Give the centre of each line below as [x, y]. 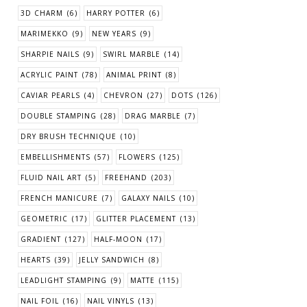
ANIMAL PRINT [134, 75]
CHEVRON [123, 96]
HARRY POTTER [116, 13]
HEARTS [36, 260]
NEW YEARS [114, 34]
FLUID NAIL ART [51, 178]
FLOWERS [137, 157]
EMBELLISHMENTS [56, 157]
